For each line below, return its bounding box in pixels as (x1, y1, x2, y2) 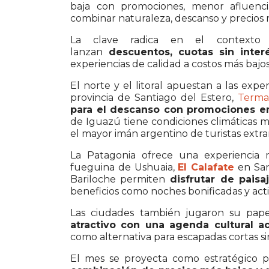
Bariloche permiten (70, 173, 166, 185)
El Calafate (178, 161, 235, 173)
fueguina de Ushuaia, (70, 161, 178, 173)
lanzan (70, 46, 103, 58)
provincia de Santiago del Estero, (70, 91, 238, 103)
